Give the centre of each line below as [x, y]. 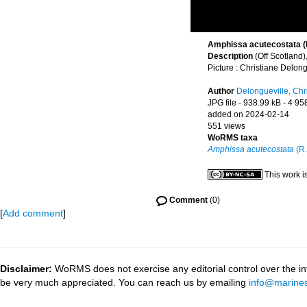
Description [231, 56]
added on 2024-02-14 [248, 114]
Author [222, 91]
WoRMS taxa [233, 138]
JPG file [222, 103]
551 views [226, 126]
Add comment [33, 213]
